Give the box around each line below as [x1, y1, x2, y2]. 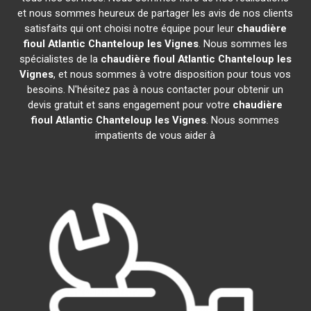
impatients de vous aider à [95, 129, 216, 142]
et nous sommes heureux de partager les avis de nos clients [17, 7, 294, 19]
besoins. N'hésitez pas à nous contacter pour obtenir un [27, 83, 284, 96]
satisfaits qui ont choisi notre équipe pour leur [24, 22, 237, 35]
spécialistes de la [19, 53, 101, 65]
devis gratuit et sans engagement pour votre [28, 99, 233, 111]
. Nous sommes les [198, 37, 287, 50]
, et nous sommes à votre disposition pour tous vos [53, 68, 292, 81]
